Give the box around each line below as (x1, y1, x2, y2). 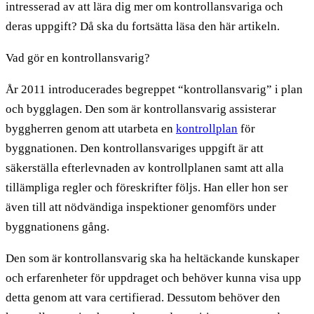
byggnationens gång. (6, 219, 109, 233)
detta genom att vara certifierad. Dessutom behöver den (6, 290, 280, 304)
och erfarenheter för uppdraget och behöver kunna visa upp (6, 271, 301, 285)
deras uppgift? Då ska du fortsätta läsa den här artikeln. (6, 19, 280, 33)
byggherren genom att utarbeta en (6, 121, 176, 135)
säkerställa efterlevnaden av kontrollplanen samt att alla (6, 161, 284, 175)
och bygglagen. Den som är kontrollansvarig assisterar (6, 102, 276, 116)
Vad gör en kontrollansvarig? (6, 50, 150, 64)
